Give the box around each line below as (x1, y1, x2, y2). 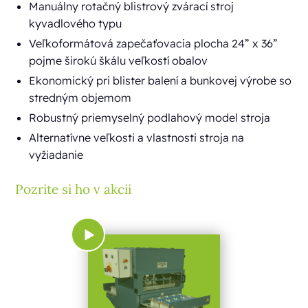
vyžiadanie (29, 148, 84, 162)
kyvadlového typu (29, 16, 122, 30)
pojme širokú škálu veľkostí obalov (29, 54, 208, 67)
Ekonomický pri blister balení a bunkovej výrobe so (29, 74, 292, 87)
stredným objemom (29, 91, 132, 104)
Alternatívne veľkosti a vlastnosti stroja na (29, 131, 245, 144)
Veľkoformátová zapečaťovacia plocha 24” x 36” (29, 36, 278, 50)
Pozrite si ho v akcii (15, 181, 132, 197)
